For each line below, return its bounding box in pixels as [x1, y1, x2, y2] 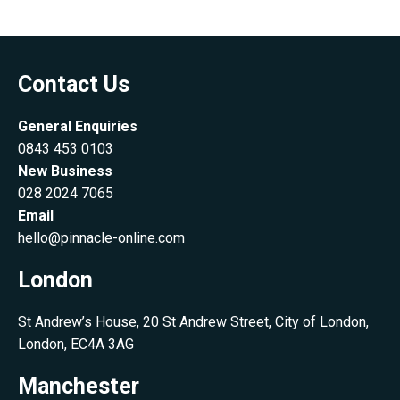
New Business [18, 162, 112, 179]
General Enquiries [18, 118, 137, 135]
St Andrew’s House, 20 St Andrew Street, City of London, [18, 313, 369, 330]
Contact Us [18, 71, 129, 97]
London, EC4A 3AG [18, 336, 134, 353]
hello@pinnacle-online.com [18, 229, 185, 246]
